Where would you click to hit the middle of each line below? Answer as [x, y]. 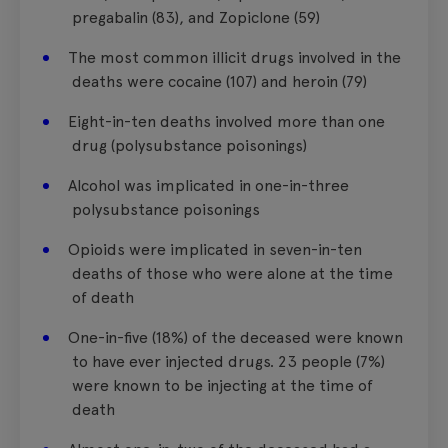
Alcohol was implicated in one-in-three [208, 185]
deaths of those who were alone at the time [232, 273]
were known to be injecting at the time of [222, 385]
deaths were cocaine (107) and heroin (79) [219, 81]
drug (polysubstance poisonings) [189, 145]
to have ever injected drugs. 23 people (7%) [228, 361]
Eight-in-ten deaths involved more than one [226, 121]
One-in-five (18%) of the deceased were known [235, 337]
